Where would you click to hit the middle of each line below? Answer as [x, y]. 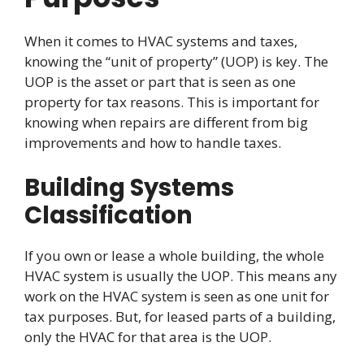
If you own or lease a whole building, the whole [174, 255]
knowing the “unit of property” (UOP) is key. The [176, 62]
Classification [108, 215]
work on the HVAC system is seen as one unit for [177, 296]
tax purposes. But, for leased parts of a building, [180, 316]
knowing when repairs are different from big [166, 123]
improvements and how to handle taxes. [153, 143]
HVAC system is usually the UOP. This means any [181, 275]
